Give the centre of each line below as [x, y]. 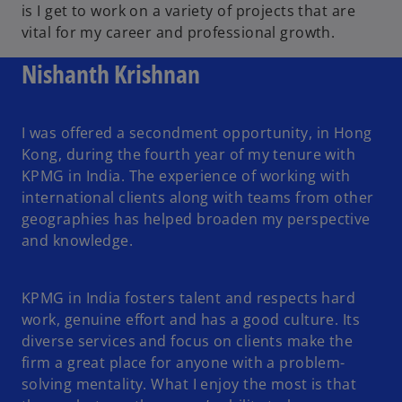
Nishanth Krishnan [111, 73]
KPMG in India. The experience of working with [186, 175]
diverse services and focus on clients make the [188, 341]
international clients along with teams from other [198, 197]
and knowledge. [78, 240]
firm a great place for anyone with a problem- [184, 362]
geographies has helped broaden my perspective [196, 218]
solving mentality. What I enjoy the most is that [189, 384]
